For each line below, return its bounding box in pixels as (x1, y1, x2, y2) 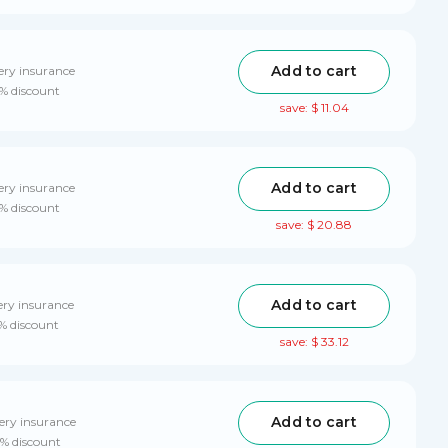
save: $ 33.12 (279, 333, 349, 349)
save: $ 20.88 (276, 216, 352, 232)
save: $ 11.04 (279, 99, 349, 115)
